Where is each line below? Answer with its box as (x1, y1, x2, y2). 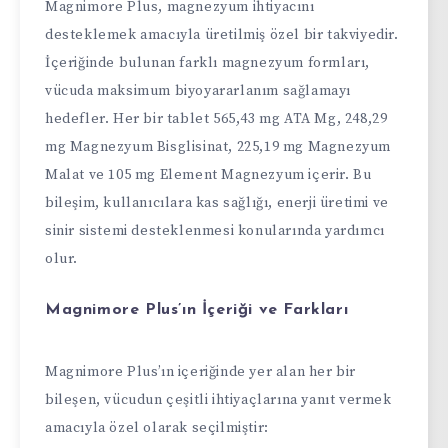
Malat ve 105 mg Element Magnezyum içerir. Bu (45, 166, 372, 185)
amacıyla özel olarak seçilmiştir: (45, 419, 269, 438)
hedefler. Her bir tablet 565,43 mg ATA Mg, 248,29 (45, 110, 388, 129)
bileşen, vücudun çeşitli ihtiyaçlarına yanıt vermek (45, 391, 392, 410)
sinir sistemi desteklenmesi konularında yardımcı (45, 222, 385, 241)
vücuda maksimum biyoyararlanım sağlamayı (45, 82, 352, 101)
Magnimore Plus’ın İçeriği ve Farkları (45, 302, 349, 319)
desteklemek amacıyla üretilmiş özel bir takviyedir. (45, 26, 399, 45)
